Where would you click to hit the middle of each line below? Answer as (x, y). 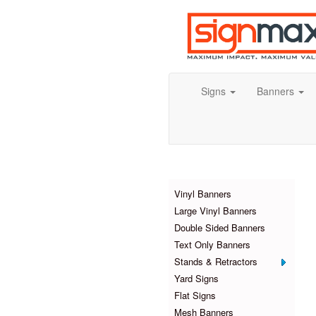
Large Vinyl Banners (215, 211)
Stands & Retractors (216, 262)
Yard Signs (196, 279)
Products (232, 167)
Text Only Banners (212, 245)
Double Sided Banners (220, 228)
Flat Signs (195, 296)
